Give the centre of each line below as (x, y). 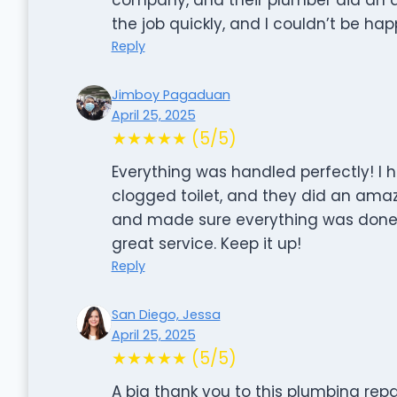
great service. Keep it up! (206, 243)
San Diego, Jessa (166, 314)
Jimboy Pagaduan (171, 94)
